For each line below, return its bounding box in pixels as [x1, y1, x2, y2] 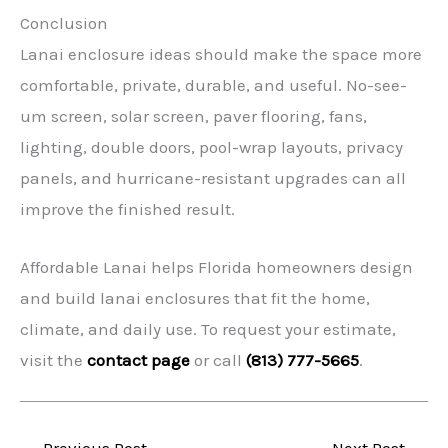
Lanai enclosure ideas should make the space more [20, 43, 422, 64]
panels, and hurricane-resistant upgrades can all [20, 167, 406, 188]
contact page [87, 349, 190, 370]
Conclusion [20, 12, 108, 33]
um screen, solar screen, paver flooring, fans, [20, 105, 367, 126]
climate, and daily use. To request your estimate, [20, 318, 396, 339]
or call [190, 349, 246, 370]
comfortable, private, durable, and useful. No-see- [20, 74, 407, 95]
